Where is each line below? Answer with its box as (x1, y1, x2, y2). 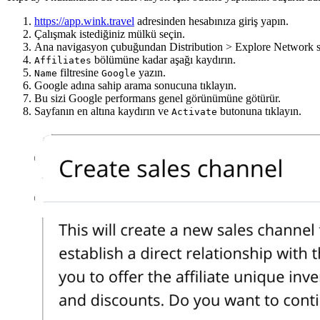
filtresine (57, 66, 101, 79)
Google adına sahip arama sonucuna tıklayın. (34, 79, 236, 91)
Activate (171, 106, 217, 117)
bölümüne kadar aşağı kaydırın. (91, 53, 236, 66)
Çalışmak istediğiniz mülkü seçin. (34, 27, 185, 40)
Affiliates (34, 54, 91, 66)
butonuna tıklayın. (217, 104, 301, 117)
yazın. (136, 66, 166, 79)
